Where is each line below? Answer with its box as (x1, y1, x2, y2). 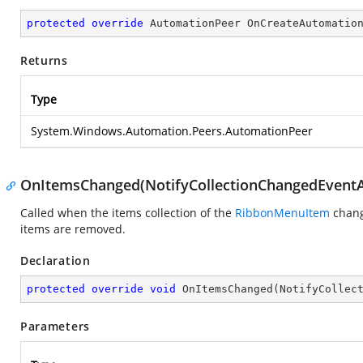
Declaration (20, 253, 91, 268)
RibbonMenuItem (235, 205, 330, 220)
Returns (20, 53, 68, 68)
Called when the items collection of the (20, 205, 235, 220)
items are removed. (20, 221, 126, 237)
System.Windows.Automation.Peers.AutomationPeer (31, 123, 313, 139)
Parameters (20, 318, 90, 334)
